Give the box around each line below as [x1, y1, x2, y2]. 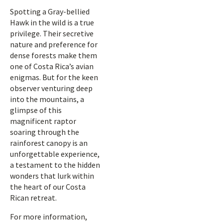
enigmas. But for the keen [10, 72, 98, 82]
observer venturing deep [10, 83, 93, 93]
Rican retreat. [10, 193, 57, 203]
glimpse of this [10, 105, 62, 115]
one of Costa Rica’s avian [10, 61, 94, 71]
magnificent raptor [10, 116, 76, 126]
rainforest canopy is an [10, 138, 88, 148]
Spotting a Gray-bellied [10, 6, 90, 16]
